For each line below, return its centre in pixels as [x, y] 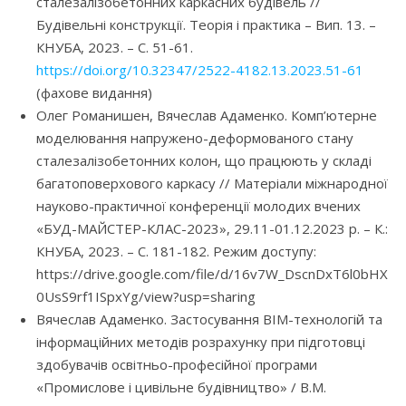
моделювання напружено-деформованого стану [195, 138]
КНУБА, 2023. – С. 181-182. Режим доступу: [176, 251]
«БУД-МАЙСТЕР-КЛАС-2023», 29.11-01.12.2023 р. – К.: [212, 229]
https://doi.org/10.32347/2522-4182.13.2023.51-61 [200, 70]
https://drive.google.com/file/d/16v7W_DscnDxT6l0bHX [212, 274]
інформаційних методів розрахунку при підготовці [201, 342]
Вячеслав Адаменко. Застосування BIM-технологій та [209, 319]
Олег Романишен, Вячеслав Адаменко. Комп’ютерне [207, 116]
